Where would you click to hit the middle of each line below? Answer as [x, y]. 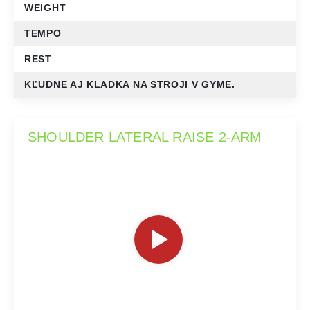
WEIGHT [45, 8]
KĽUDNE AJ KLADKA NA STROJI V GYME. [130, 85]
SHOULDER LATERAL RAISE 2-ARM [145, 137]
